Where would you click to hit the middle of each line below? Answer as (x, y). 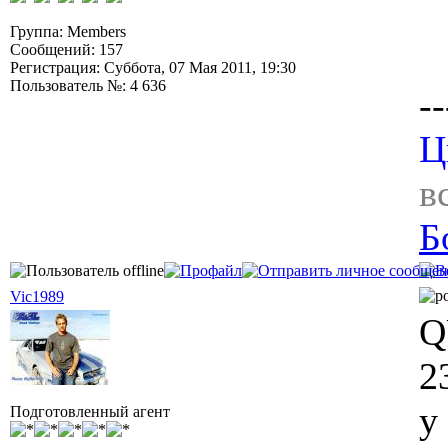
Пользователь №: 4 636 (88, 85)
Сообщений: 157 (66, 49)
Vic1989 (37, 296)
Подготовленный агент (90, 411)
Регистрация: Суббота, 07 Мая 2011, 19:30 (153, 67)
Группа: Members (68, 31)
